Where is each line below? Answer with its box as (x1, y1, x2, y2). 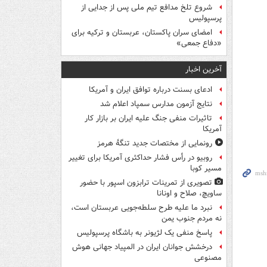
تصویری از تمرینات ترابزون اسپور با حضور (80, 177, 212, 189)
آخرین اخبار (185, 63, 222, 76)
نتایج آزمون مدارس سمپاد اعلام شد (100, 98, 212, 110)
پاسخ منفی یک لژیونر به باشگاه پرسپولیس (77, 227, 212, 239)
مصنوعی (194, 252, 222, 264)
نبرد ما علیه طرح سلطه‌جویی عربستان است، (71, 202, 212, 214)
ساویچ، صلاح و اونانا (157, 188, 222, 200)
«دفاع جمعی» (176, 38, 222, 49)
